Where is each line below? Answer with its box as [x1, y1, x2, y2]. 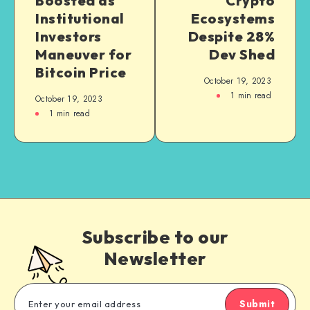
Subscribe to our [81, 226, 229, 249]
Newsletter [103, 247, 207, 271]
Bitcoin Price [35, 64, 127, 82]
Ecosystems [191, 10, 275, 28]
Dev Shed [209, 46, 275, 64]
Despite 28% [188, 28, 275, 46]
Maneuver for [35, 46, 131, 64]
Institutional [35, 10, 125, 28]
